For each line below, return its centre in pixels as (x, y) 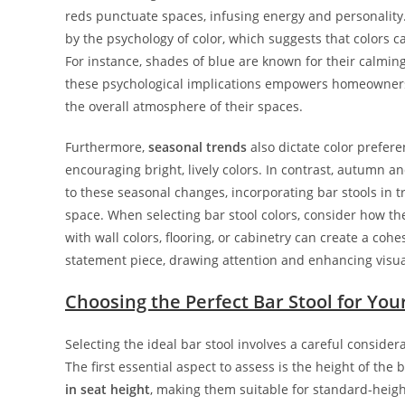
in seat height (108, 389)
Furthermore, (107, 146)
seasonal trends (198, 146)
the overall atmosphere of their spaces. (184, 106)
